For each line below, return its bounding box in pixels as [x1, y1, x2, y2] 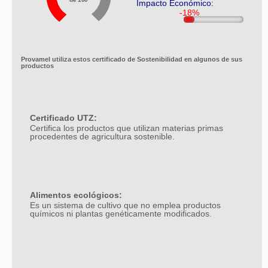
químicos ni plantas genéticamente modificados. [30, 209, 212, 219]
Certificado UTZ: [30, 113, 97, 123]
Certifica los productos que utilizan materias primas [30, 123, 223, 133]
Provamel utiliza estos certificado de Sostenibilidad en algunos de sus [21, 56, 242, 63]
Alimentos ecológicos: [30, 190, 122, 200]
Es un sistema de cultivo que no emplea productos [30, 200, 221, 211]
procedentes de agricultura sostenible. [30, 132, 175, 142]
